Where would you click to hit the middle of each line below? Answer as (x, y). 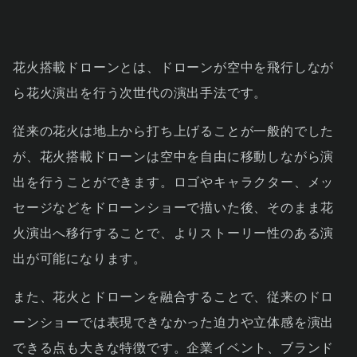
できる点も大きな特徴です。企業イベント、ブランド (174, 347)
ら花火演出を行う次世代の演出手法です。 (140, 92)
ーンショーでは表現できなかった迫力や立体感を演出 (174, 322)
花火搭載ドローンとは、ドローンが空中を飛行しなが (174, 67)
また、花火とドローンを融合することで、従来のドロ (174, 296)
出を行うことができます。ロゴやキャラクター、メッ (174, 182)
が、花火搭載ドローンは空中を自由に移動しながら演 (174, 156)
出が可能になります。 (80, 258)
